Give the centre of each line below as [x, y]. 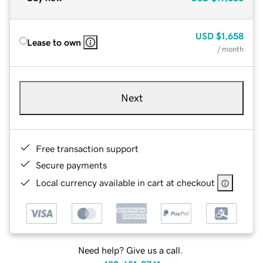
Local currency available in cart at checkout [125, 182]
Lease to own [54, 42]
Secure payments [71, 165]
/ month [230, 49]
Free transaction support [87, 148]
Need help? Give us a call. [130, 250]
